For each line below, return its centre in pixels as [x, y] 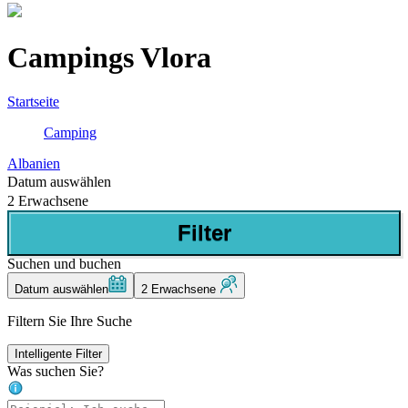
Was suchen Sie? [56, 372]
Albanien [34, 164]
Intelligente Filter [58, 354]
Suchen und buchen [64, 264]
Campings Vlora [109, 57]
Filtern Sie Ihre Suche [70, 321]
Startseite [33, 102]
